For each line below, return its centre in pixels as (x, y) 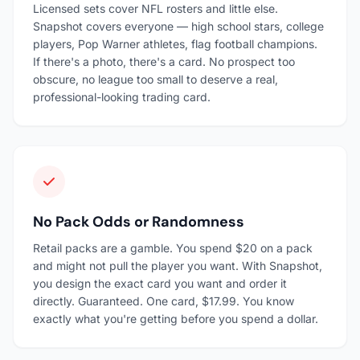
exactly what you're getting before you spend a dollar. (176, 319)
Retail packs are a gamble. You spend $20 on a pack (173, 248)
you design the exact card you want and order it (160, 284)
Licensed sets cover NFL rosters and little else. (155, 9)
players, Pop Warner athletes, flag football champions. (175, 44)
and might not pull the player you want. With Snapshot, (178, 266)
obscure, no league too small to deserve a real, (155, 80)
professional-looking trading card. (122, 97)
